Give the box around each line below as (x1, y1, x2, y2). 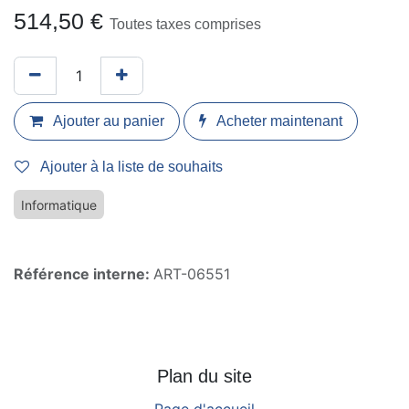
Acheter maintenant (217, 111, 353, 131)
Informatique (21, 197, 97, 213)
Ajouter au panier (50, 111, 168, 131)
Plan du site (155, 363, 254, 388)
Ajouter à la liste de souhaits (39, 157, 226, 177)
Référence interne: (14, 265, 153, 283)
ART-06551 (153, 265, 230, 283)
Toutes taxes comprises (106, 14, 271, 34)
